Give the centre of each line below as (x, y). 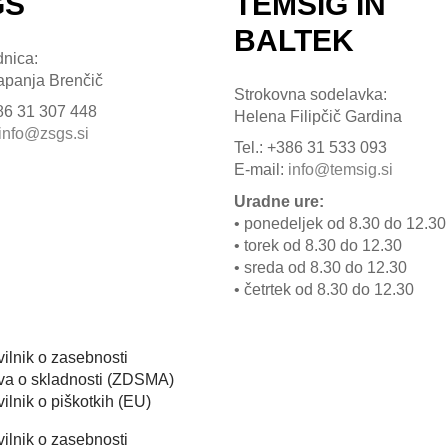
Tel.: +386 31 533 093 (310, 148)
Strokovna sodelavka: (310, 94)
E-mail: (261, 170)
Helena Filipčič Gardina (318, 116)
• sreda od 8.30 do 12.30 (320, 267)
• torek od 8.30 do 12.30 (318, 245)
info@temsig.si (340, 170)
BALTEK (294, 40)
